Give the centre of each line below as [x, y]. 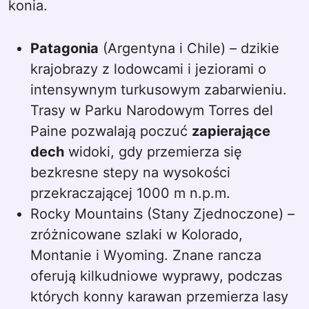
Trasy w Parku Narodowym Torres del [152, 110]
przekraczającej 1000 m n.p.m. [130, 193]
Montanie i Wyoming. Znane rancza [146, 255]
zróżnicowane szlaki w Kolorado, [137, 235]
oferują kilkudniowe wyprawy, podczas [156, 276]
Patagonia [64, 48]
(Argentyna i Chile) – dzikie [189, 48]
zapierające [231, 131]
